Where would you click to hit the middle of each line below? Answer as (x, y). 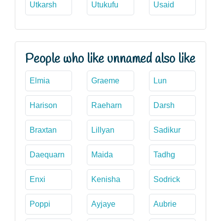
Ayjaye (104, 204)
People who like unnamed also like (110, 59)
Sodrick (166, 179)
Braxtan (43, 130)
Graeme (106, 80)
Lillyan (103, 130)
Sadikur (167, 130)
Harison (43, 105)
